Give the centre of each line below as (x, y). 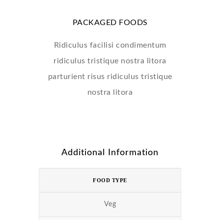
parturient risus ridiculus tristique (110, 77)
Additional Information (110, 153)
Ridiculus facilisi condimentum (110, 45)
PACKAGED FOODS (110, 23)
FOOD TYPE (110, 180)
